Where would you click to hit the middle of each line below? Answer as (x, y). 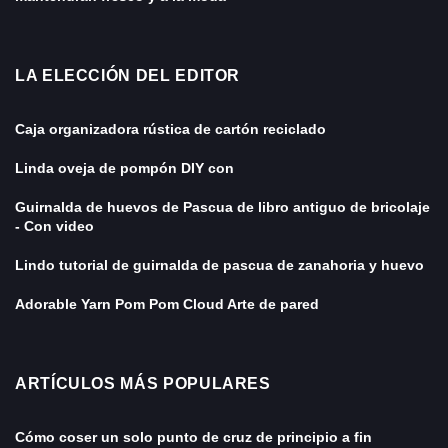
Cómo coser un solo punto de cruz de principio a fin (193, 437)
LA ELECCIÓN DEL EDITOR (128, 76)
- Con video (54, 226)
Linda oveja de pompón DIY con (124, 168)
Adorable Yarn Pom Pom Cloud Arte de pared (167, 304)
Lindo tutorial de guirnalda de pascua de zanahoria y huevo (219, 265)
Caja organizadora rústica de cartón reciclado (170, 129)
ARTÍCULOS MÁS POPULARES (143, 384)
